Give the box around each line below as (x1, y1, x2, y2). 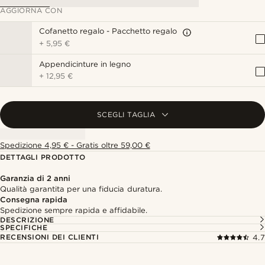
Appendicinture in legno (39, 59, 131, 69)
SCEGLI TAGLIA (96, 110, 156, 119)
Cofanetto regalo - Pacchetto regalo (39, 27, 177, 35)
